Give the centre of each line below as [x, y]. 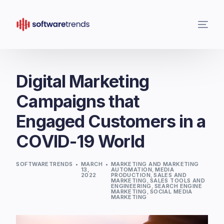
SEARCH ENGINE [178, 186]
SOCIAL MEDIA [171, 191]
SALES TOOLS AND [177, 180]
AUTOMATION [131, 169]
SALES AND [170, 175]
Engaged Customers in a [111, 121]
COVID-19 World [80, 141]
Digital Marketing [82, 81]
